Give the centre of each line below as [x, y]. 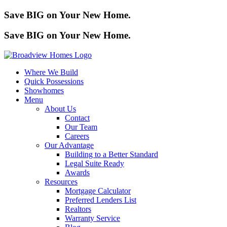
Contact [77, 118]
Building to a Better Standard [111, 155]
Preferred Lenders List [101, 200]
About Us [60, 109]
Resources [61, 182]
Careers [77, 136]
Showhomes [44, 91]
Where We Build [51, 72]
